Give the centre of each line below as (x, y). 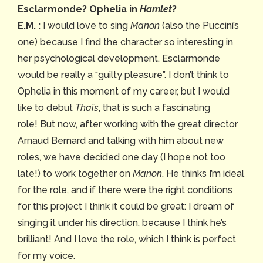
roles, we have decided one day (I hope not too (122, 157)
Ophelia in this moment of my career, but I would (124, 91)
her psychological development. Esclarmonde (119, 58)
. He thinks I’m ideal (203, 173)
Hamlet (156, 9)
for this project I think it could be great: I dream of (126, 206)
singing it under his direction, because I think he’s (122, 222)
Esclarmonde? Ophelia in (79, 9)
